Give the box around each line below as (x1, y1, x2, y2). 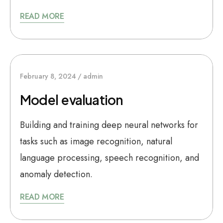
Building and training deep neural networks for (20, 118, 198, 131)
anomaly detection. (20, 168, 93, 181)
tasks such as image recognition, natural (20, 135, 172, 148)
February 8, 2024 (20, 71, 76, 81)
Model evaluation (20, 92, 123, 108)
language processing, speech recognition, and (20, 151, 199, 164)
